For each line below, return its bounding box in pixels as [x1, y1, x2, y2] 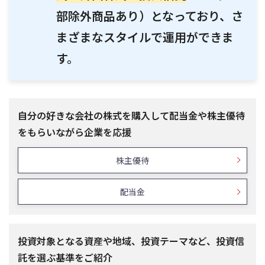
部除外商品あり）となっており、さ [56, 7, 243, 24]
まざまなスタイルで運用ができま [56, 28, 234, 46]
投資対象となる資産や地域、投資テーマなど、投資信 [18, 234, 244, 248]
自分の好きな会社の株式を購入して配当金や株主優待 [18, 108, 245, 122]
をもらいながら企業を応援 [18, 124, 131, 139]
